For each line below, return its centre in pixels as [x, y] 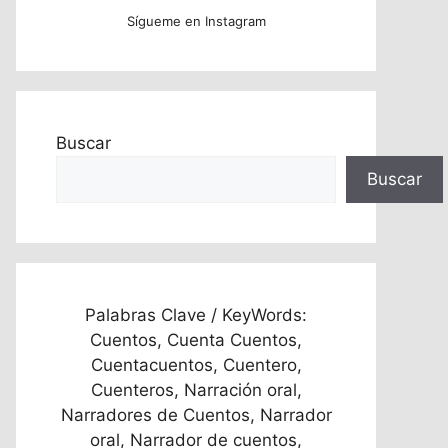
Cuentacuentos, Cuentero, [196, 365]
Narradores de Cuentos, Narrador [196, 415]
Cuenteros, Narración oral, [196, 390]
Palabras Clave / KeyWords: [196, 315]
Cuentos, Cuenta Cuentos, [196, 340]
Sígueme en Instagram [196, 21]
